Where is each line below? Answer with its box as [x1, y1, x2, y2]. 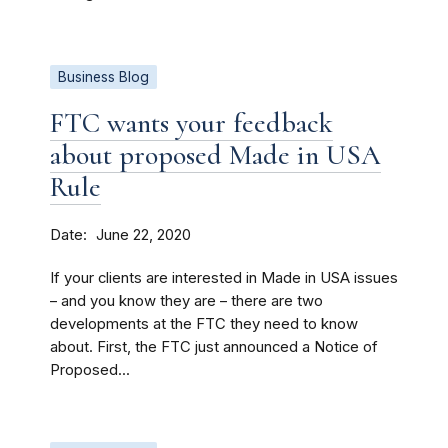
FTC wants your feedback [50, 106, 333, 140]
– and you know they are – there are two [50, 292, 323, 310]
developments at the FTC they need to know [50, 315, 358, 333]
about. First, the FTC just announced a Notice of [50, 338, 378, 356]
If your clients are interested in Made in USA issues [50, 269, 398, 287]
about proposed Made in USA [50, 138, 381, 172]
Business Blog [58, 69, 149, 85]
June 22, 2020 [96, 226, 191, 244]
